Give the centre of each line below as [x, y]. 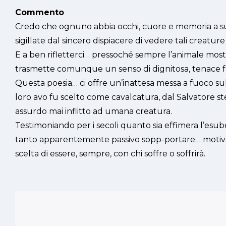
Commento [40, 12]
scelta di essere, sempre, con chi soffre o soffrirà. [110, 154]
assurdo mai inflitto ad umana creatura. [94, 111]
